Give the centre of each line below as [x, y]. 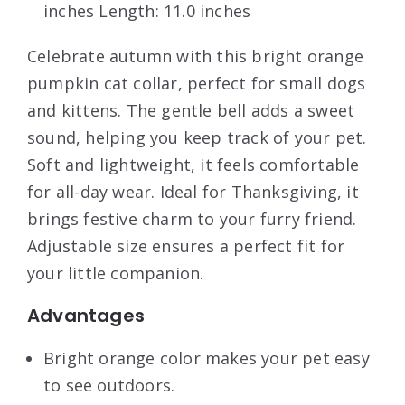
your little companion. [116, 273]
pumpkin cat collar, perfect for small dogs [197, 83]
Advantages [86, 315]
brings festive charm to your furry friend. [192, 218]
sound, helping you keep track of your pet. [197, 137]
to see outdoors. [109, 385]
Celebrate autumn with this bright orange [196, 56]
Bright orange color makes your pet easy [207, 358]
